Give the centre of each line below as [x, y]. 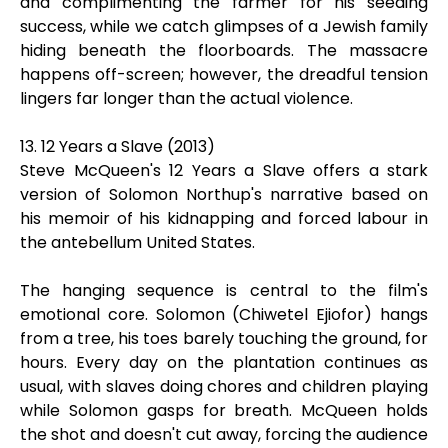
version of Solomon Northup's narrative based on [224, 194]
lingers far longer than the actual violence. [186, 98]
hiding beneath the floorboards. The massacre [224, 50]
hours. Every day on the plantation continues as [224, 362]
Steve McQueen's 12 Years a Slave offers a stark [224, 170]
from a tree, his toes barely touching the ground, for [224, 338]
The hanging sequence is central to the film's [224, 290]
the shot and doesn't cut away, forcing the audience [224, 434]
